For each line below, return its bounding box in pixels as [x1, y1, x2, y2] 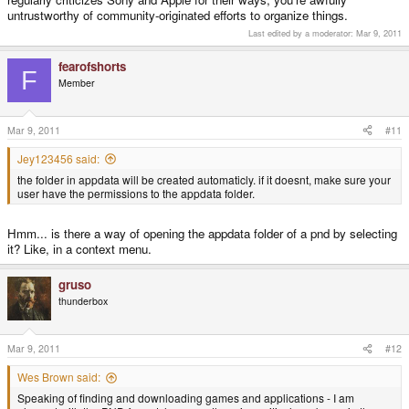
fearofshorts [58, 58, 126, 76]
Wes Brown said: [17, 369, 100, 384]
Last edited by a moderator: [248, 26, 356, 40]
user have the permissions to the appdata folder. [17, 184, 255, 201]
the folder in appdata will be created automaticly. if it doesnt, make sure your [17, 171, 391, 187]
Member [58, 76, 95, 90]
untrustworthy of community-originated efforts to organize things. [7, 6, 348, 25]
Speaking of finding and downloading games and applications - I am [17, 390, 354, 405]
